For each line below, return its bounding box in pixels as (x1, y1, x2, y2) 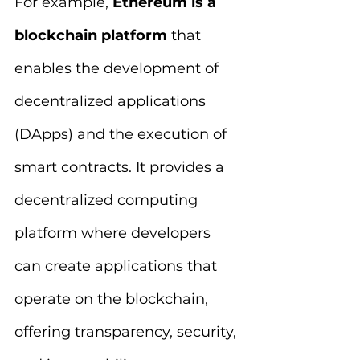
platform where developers (14, 224, 215, 242)
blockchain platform (14, 27, 171, 44)
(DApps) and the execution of (14, 125, 231, 143)
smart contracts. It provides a (14, 158, 228, 176)
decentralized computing (14, 191, 202, 209)
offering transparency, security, (14, 323, 240, 341)
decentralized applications (14, 92, 210, 110)
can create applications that (14, 257, 221, 275)
